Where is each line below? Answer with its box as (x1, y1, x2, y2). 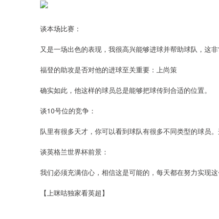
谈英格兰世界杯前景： (40, 147, 109, 156)
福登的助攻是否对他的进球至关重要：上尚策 (40, 65, 177, 74)
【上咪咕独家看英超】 (40, 188, 109, 197)
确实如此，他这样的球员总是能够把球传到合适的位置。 (40, 85, 211, 95)
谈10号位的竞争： (40, 106, 96, 115)
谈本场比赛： (40, 23, 81, 33)
